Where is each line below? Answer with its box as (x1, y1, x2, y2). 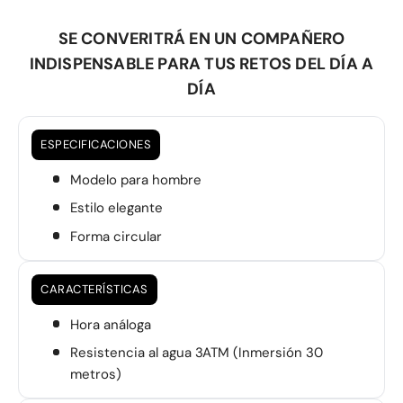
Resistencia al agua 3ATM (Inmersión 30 (69, 344, 323, 363)
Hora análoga (69, 315, 151, 334)
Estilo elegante (69, 199, 163, 218)
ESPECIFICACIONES (40, 136, 151, 152)
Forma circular (69, 227, 162, 246)
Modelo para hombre (69, 170, 201, 189)
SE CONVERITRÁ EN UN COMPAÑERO (58, 27, 345, 49)
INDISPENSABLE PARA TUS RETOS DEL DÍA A (29, 52, 374, 75)
